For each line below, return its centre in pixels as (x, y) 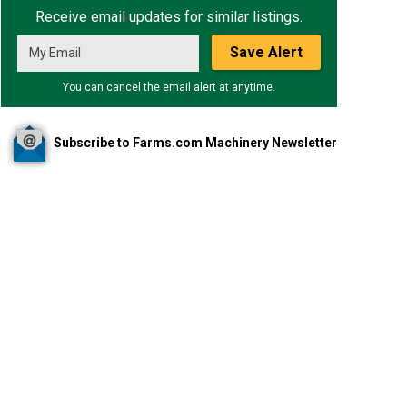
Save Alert (266, 52)
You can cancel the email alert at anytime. (169, 87)
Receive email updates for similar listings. (169, 17)
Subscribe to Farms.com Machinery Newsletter (195, 142)
